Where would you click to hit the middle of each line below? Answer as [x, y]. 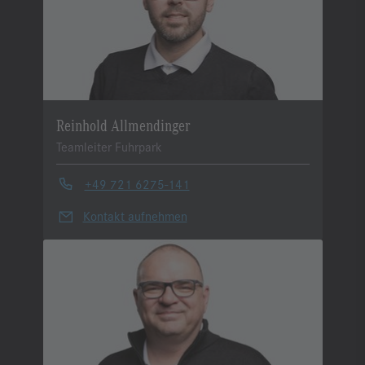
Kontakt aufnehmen [135, 216]
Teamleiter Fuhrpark [109, 146]
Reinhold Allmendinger [123, 124]
